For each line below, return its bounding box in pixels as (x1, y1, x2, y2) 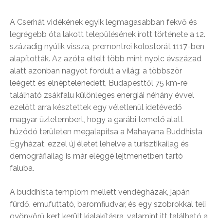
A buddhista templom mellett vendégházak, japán (10, 187, 190, 197)
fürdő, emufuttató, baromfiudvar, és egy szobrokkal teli (10, 200, 206, 209)
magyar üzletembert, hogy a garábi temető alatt (10, 115, 183, 125)
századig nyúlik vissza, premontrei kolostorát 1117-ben (10, 42, 204, 52)
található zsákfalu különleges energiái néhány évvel (10, 91, 194, 100)
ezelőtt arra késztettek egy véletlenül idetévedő (10, 103, 182, 112)
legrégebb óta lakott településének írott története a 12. (10, 30, 205, 39)
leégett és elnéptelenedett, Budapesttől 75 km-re (10, 78, 187, 88)
